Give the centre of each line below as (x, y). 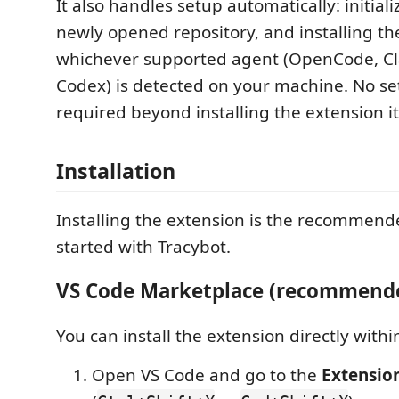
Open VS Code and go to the (207, 375)
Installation (116, 171)
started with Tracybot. (143, 246)
